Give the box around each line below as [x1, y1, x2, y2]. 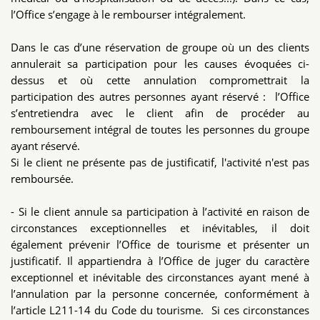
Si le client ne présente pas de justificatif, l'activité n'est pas [11, 155, 309, 170]
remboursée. [11, 171, 74, 186]
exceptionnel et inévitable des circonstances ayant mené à [11, 270, 309, 285]
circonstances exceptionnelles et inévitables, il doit [11, 221, 309, 236]
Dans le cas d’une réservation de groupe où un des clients [11, 40, 309, 55]
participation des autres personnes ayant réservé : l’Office [11, 89, 309, 104]
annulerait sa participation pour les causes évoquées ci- [11, 56, 309, 71]
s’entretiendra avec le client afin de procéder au [11, 106, 309, 121]
